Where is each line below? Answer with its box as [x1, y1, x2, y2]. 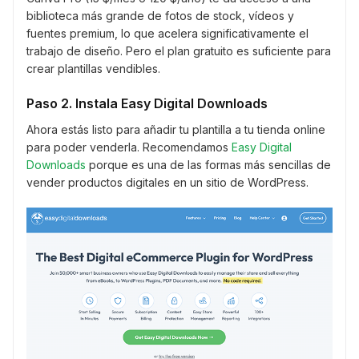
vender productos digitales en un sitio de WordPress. [26, 175, 309, 190]
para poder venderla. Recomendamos [26, 140, 232, 155]
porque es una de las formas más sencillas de [86, 158, 331, 172]
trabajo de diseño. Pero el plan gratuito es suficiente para [26, 44, 331, 58]
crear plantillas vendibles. [26, 62, 160, 76]
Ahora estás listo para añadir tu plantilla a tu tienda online [26, 123, 325, 137]
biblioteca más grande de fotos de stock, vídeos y [26, 9, 294, 23]
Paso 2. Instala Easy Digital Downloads [26, 95, 268, 112]
